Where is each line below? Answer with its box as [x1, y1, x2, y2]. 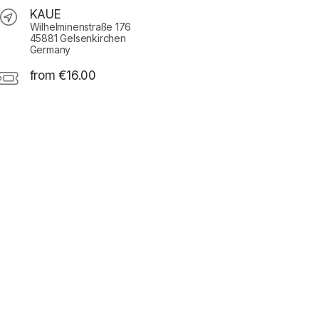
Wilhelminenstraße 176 [29, 21, 132, 33]
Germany [29, 43, 71, 56]
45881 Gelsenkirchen [29, 32, 126, 45]
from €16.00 [29, 68, 96, 83]
